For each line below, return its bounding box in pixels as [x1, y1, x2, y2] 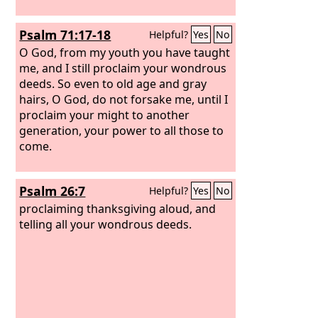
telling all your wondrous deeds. [19, 216, 192, 232]
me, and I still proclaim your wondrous [19, 60, 227, 76]
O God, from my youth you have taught [19, 44, 231, 60]
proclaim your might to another [19, 106, 190, 123]
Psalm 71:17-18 [19, 26, 111, 43]
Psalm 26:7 [19, 182, 86, 199]
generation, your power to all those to [19, 122, 224, 138]
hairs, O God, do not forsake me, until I [19, 91, 229, 107]
